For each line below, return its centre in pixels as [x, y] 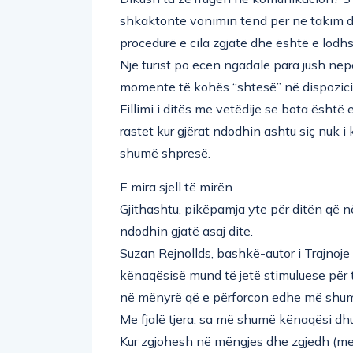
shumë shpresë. [165, 152]
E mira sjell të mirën [176, 186]
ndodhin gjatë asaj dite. [186, 230]
